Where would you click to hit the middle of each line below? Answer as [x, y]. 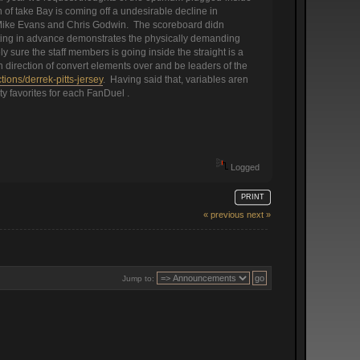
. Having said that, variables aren [175, 80]
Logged [243, 168]
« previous [223, 215]
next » [258, 215]
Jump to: [138, 279]
